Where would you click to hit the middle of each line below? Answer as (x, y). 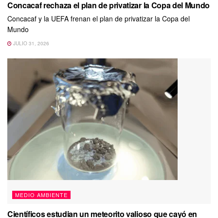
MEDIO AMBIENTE (41, 194)
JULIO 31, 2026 (30, 43)
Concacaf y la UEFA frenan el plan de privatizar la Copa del (99, 18)
